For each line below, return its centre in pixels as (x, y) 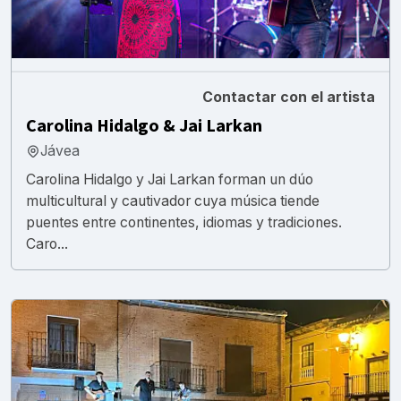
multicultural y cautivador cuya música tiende (173, 200)
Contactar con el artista (289, 97)
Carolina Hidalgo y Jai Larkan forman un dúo (170, 179)
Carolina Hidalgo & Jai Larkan (144, 126)
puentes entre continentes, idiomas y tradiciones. (184, 222)
